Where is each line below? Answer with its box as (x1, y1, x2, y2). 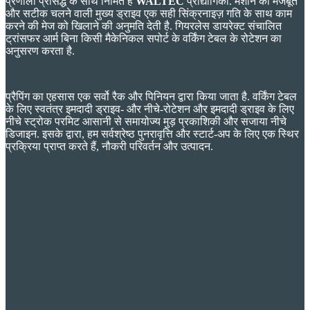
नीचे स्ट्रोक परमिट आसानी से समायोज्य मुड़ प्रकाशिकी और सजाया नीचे (6, 116, 286, 128)
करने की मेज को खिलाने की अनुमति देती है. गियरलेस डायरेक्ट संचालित (6, 20, 282, 33)
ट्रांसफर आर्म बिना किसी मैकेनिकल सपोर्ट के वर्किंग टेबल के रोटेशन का (6, 33, 282, 45)
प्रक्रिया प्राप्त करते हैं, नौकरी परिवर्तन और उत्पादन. (6, 140, 213, 153)
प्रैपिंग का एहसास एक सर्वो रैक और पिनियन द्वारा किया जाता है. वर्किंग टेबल (6, 91, 297, 103)
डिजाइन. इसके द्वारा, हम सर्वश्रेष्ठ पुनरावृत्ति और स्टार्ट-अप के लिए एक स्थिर (6, 128, 299, 140)
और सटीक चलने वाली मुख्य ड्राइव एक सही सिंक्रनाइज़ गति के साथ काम (6, 8, 292, 20)
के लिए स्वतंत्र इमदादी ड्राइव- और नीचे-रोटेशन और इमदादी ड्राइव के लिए (6, 103, 294, 116)
